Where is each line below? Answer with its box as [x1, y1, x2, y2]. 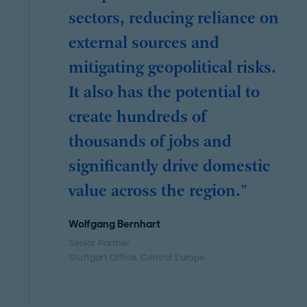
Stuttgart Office [69, 252, 137, 264]
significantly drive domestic [69, 159, 271, 176]
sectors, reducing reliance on [69, 11, 280, 28]
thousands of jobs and [69, 134, 232, 151]
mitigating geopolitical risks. [69, 60, 277, 77]
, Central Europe [136, 252, 206, 264]
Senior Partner [69, 238, 131, 249]
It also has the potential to [69, 85, 260, 102]
